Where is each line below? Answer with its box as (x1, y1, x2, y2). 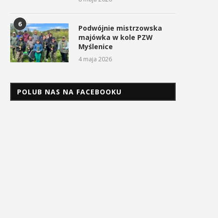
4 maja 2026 (78, 55, 112, 64)
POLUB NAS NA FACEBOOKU (17, 87, 122, 97)
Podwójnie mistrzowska (78, 23, 162, 33)
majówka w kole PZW (78, 33, 153, 42)
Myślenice (78, 42, 113, 52)
